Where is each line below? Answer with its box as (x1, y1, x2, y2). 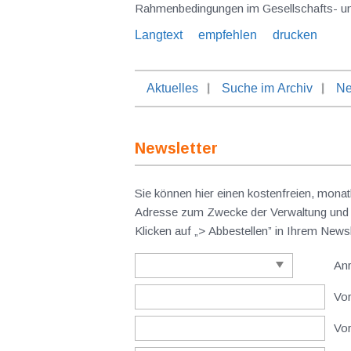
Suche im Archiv (222, 81, 313, 95)
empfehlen (198, 28, 257, 42)
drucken (273, 28, 317, 42)
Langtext (135, 28, 183, 42)
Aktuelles (147, 81, 198, 95)
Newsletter (135, 139, 218, 157)
